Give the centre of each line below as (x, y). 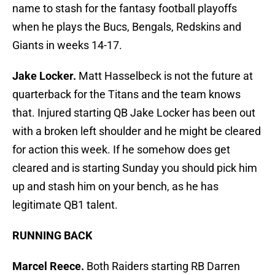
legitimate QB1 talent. (65, 205)
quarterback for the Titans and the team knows (126, 95)
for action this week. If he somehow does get (121, 150)
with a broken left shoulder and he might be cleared (137, 131)
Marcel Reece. (48, 266)
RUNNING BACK (52, 236)
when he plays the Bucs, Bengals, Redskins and (127, 27)
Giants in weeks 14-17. (67, 45)
